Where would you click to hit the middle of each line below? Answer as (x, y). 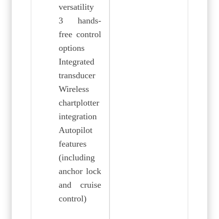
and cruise (80, 185)
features (72, 143)
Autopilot (75, 130)
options (71, 48)
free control (80, 34)
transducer (77, 75)
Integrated (76, 61)
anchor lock (80, 171)
